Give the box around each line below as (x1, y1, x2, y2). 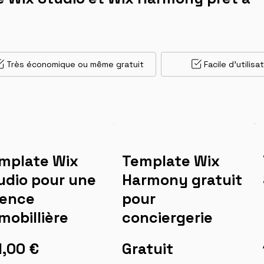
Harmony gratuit (121, 170, 242, 189)
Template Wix (121, 151, 220, 170)
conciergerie (121, 207, 213, 227)
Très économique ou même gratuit (6, 58, 144, 70)
